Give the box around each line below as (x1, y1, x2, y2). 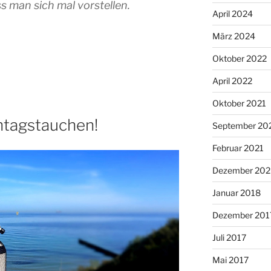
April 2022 (212, 75, 252, 86)
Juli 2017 (212, 232, 246, 243)
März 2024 (212, 30, 255, 41)
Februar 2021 (212, 142, 264, 153)
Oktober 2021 (212, 97, 266, 108)
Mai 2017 (212, 254, 249, 265)
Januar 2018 (212, 187, 261, 198)
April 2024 (212, 8, 253, 19)
